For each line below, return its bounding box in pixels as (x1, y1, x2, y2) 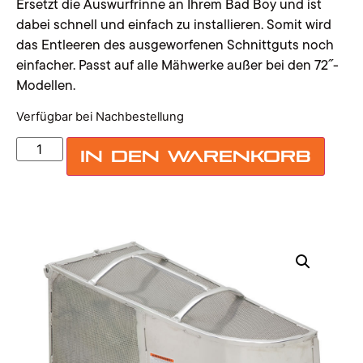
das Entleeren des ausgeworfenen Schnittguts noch (16, 33, 334, 57)
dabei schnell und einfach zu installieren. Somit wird (16, 13, 331, 36)
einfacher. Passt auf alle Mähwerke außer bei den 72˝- (16, 53, 339, 77)
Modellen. (16, 74, 75, 97)
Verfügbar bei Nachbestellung (16, 109, 184, 124)
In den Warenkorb (80, 147, 312, 167)
